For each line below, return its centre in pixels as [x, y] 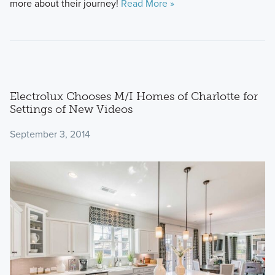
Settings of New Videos [71, 109]
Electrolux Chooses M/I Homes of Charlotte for [134, 96]
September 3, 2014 [50, 134]
